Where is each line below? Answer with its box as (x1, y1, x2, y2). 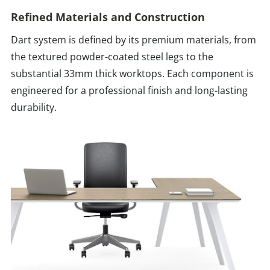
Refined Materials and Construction (11, 10, 205, 25)
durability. (11, 101, 57, 115)
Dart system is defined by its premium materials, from (11, 33, 256, 47)
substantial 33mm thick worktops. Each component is (11, 67, 254, 81)
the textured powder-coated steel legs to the (11, 50, 213, 64)
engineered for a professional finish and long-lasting (11, 84, 248, 98)
